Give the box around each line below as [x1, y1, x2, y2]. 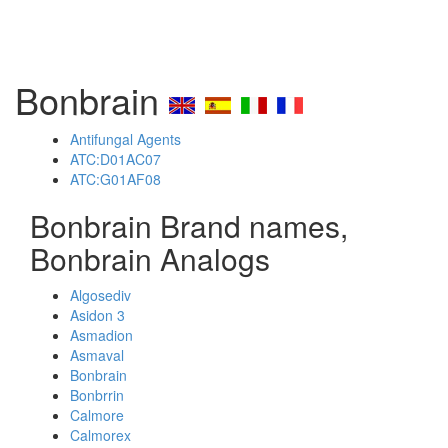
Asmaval [70, 345, 124, 365]
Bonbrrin [70, 385, 124, 405]
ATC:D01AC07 [70, 149, 161, 169]
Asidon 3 [70, 305, 125, 325]
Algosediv [70, 285, 131, 305]
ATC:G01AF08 [70, 169, 161, 189]
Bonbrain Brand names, [30, 204, 348, 247]
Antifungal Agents [70, 129, 181, 149]
